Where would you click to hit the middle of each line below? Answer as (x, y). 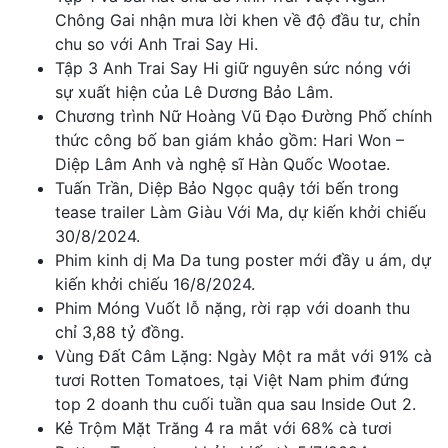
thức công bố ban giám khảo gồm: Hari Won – (229, 140)
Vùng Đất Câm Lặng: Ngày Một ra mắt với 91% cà (243, 356)
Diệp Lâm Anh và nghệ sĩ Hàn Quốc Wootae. (222, 164)
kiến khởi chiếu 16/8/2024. (155, 284)
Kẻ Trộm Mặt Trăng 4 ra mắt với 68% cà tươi (223, 428)
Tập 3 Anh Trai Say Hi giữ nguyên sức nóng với (233, 68)
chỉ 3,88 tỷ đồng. (119, 332)
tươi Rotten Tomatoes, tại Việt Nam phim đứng (232, 380)
